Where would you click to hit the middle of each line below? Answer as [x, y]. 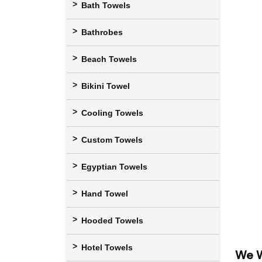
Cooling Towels [112, 113]
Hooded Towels [112, 220]
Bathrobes [102, 32]
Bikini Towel [106, 86]
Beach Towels [109, 59]
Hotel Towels [107, 247]
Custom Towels [112, 139]
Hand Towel [105, 193]
